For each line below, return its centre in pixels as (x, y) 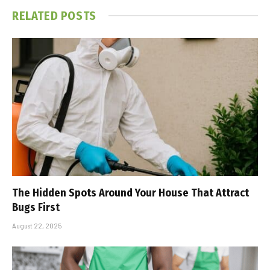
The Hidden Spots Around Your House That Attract (130, 193)
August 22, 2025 (37, 226)
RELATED (36, 15)
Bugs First (36, 208)
